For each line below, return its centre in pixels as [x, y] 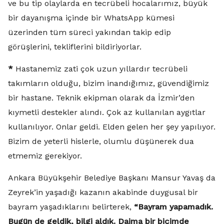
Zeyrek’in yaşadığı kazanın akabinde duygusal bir [103, 192]
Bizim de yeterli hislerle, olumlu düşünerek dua [101, 141]
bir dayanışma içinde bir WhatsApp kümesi [91, 18]
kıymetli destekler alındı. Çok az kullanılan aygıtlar [107, 112]
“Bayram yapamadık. [172, 207]
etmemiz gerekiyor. [45, 156]
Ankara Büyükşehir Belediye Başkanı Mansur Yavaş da [112, 178]
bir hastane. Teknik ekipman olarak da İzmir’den [101, 98]
